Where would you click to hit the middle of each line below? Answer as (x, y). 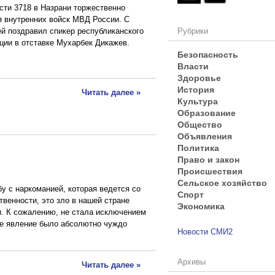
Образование (207, 112)
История (196, 89)
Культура (198, 101)
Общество (200, 124)
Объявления (205, 136)
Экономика (201, 206)
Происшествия (210, 171)
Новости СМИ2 (205, 231)
